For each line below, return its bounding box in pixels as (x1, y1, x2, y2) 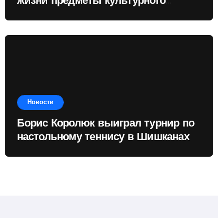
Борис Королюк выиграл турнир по (17, 118, 195, 129)
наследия (17, 9, 65, 20)
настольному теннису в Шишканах (17, 131, 189, 143)
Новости (27, 99, 54, 106)
